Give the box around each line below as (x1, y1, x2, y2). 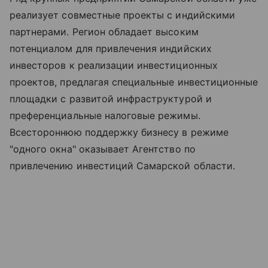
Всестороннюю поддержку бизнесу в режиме (10, 126, 229, 139)
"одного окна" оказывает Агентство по (10, 143, 196, 156)
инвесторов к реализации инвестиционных (10, 59, 218, 72)
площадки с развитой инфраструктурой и (10, 93, 212, 105)
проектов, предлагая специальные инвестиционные (10, 76, 258, 89)
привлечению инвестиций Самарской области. (10, 160, 235, 172)
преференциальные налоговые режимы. (10, 109, 200, 122)
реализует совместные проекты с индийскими (10, 9, 235, 22)
